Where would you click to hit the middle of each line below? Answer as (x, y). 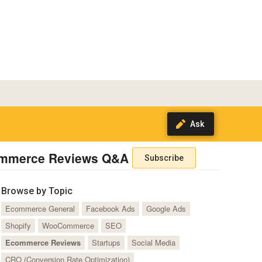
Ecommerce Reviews (43, 242)
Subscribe (164, 158)
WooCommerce (68, 225)
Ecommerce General (40, 208)
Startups (106, 242)
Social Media (153, 242)
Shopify (18, 225)
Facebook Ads (110, 208)
